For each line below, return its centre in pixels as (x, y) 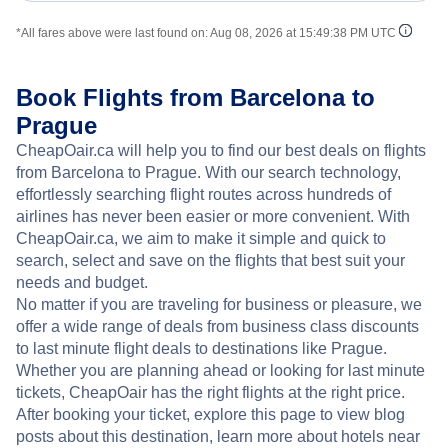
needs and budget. (82, 282)
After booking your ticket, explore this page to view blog (210, 414)
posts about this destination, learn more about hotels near (218, 436)
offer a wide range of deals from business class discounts (217, 326)
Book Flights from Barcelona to (195, 97)
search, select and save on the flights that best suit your (210, 260)
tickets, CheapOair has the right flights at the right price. (210, 392)
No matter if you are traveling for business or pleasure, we (219, 304)
